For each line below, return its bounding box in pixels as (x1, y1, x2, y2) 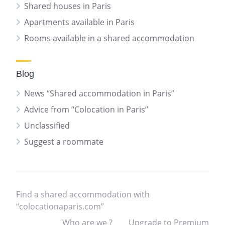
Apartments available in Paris (24, 17, 135, 28)
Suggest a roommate (24, 136, 103, 147)
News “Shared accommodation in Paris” (24, 88, 174, 99)
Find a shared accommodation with (16, 189, 150, 200)
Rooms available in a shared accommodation (24, 33, 194, 44)
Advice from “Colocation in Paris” (24, 104, 148, 115)
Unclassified (24, 120, 70, 131)
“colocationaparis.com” (16, 201, 104, 212)
